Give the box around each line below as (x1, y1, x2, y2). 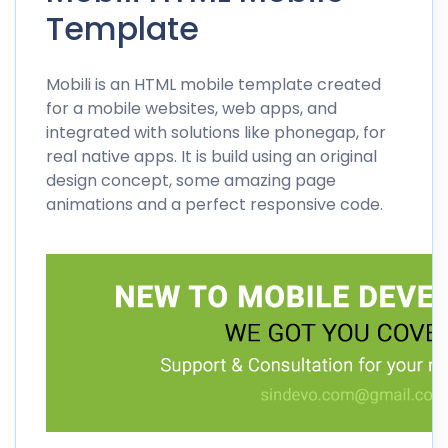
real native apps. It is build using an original (46, 144, 377, 168)
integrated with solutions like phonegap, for (46, 120, 386, 144)
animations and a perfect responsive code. (46, 192, 383, 216)
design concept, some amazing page (46, 168, 336, 192)
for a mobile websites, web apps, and (46, 96, 337, 120)
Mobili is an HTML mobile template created (46, 72, 381, 96)
